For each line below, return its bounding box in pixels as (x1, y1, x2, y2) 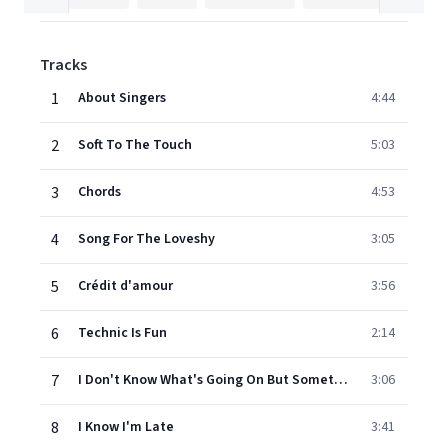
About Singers (78, 88, 166, 108)
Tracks (40, 54, 87, 76)
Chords (78, 182, 121, 202)
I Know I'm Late (78, 417, 174, 437)
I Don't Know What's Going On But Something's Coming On (334, 370, 348, 390)
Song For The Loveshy (78, 229, 215, 249)
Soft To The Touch (78, 135, 192, 155)
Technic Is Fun (78, 323, 167, 343)
